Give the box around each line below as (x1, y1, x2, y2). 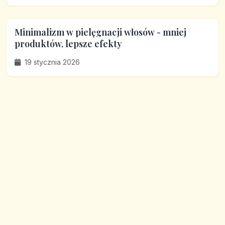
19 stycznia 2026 (23, 58, 80, 67)
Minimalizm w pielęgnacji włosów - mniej (15, 26, 186, 39)
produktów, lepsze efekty (15, 38, 122, 50)
